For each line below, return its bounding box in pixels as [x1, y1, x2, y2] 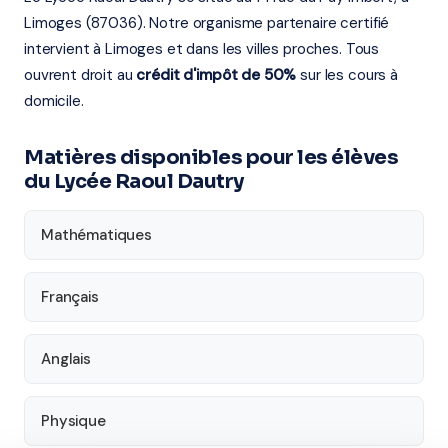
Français [41, 287, 99, 307]
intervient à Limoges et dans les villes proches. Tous [24, 39, 380, 59]
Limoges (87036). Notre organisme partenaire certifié [24, 13, 390, 33]
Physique [41, 411, 106, 431]
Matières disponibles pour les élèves [24, 145, 398, 170]
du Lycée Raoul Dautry [24, 169, 244, 194]
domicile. [24, 91, 84, 111]
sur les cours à [296, 65, 398, 85]
